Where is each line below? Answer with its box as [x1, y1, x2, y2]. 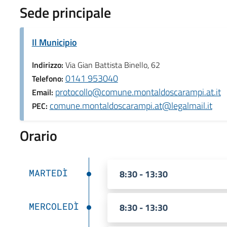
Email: [31, 86, 55, 98]
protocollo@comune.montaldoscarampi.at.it [55, 85, 221, 99]
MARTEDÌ [28, 166, 68, 179]
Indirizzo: [31, 58, 65, 71]
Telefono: [31, 72, 65, 85]
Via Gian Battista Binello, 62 [65, 58, 160, 71]
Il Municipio [31, 35, 77, 49]
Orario [19, 124, 57, 146]
